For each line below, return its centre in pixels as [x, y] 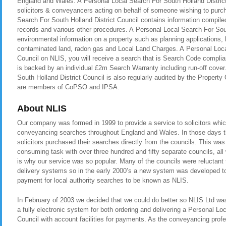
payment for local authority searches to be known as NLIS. [103, 180]
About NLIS [42, 108]
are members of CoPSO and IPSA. [68, 87]
